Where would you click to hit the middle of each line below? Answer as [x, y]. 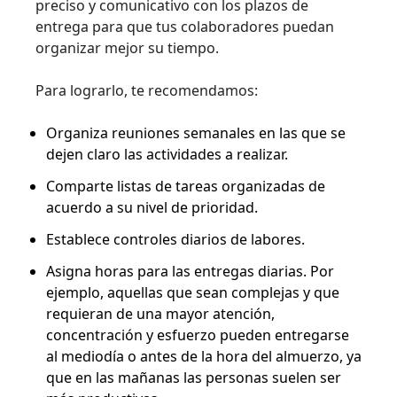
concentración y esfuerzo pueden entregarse [198, 335]
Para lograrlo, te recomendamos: [147, 90]
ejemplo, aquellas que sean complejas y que [193, 292]
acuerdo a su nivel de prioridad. [152, 207]
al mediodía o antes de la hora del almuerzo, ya [204, 356]
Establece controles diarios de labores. [175, 239]
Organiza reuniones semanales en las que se [196, 133]
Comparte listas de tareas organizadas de [186, 186]
